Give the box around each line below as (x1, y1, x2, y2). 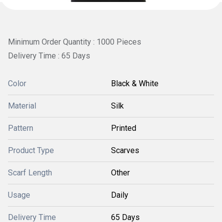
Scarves (111, 145, 139, 155)
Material (8, 101, 36, 111)
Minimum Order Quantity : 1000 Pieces (8, 37, 141, 47)
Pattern (8, 123, 33, 133)
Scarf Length (8, 167, 52, 177)
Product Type (8, 145, 54, 155)
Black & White (111, 78, 159, 88)
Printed (111, 123, 136, 133)
